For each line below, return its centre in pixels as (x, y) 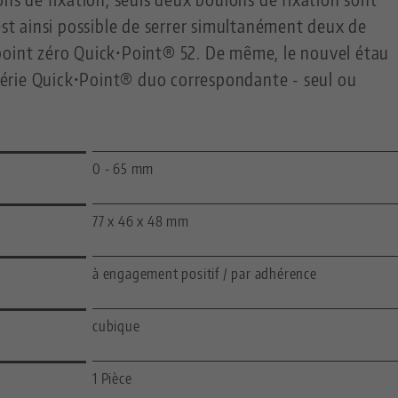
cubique (116, 326)
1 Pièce (112, 379)
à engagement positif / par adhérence (205, 274)
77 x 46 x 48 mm (141, 222)
